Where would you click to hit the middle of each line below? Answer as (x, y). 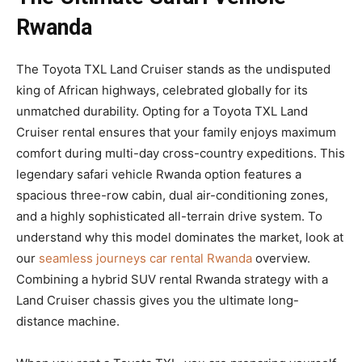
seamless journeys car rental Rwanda (145, 258)
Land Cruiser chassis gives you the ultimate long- (158, 300)
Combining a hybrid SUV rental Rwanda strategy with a (172, 279)
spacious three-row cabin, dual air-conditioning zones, (172, 195)
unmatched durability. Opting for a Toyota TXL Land (162, 111)
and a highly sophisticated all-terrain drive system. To (169, 216)
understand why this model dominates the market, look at (180, 237)
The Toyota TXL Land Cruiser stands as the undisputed (173, 69)
